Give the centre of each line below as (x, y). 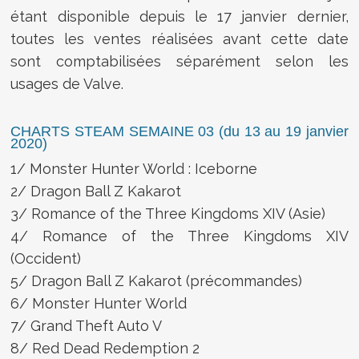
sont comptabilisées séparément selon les (179, 61)
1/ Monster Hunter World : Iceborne (134, 168)
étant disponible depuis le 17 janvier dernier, (179, 16)
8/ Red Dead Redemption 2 (105, 348)
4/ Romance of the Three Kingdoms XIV (179, 236)
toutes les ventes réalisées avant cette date (179, 38)
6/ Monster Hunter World (99, 303)
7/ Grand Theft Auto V (87, 325)
